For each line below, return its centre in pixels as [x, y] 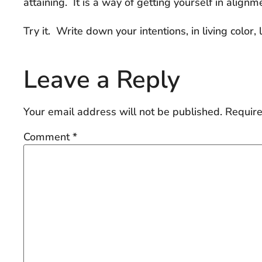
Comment [48, 137]
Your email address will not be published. [123, 112]
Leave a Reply [102, 80]
